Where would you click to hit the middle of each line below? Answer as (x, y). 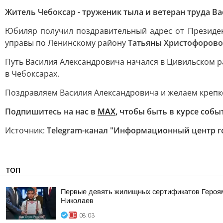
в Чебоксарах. (32, 74)
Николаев (77, 201)
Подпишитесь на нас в (51, 111)
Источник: (26, 130)
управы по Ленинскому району (66, 43)
